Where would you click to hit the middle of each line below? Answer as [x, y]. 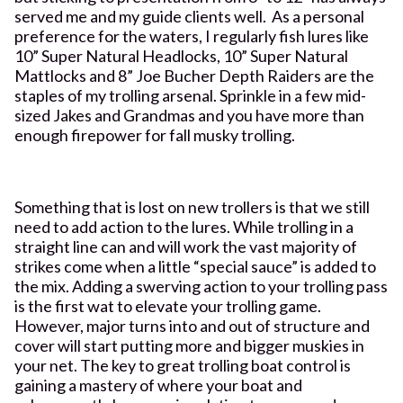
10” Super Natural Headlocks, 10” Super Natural [181, 55]
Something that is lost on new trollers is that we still [192, 206]
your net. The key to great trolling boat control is [183, 365]
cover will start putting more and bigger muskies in [189, 345]
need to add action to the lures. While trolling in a [184, 226]
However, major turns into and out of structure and [192, 325]
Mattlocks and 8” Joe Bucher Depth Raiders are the [194, 75]
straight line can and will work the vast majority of [186, 246]
